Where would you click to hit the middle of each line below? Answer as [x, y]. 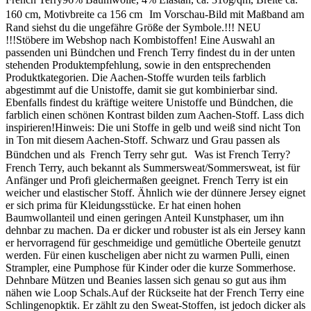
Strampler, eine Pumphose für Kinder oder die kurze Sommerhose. [151, 267]
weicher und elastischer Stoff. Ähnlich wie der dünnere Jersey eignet [155, 192]
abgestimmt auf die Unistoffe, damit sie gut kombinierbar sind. [142, 90]
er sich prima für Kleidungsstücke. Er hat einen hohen [123, 205]
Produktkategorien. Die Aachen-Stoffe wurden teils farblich [136, 77]
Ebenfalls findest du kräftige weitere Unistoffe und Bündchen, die [149, 102]
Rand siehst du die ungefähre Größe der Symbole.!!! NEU [133, 27]
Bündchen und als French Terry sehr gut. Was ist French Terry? [151, 154]
